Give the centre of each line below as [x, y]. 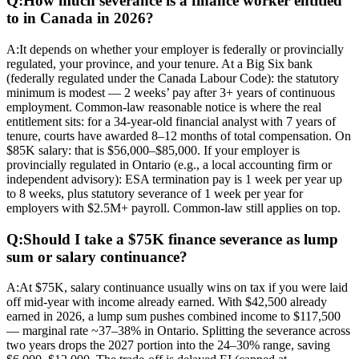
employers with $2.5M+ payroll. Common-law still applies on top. [173, 208]
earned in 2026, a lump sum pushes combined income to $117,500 [173, 317]
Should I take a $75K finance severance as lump [181, 239]
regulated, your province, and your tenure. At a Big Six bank [159, 63]
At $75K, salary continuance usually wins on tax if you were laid [184, 288]
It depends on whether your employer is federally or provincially [182, 49]
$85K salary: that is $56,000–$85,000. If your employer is [153, 150]
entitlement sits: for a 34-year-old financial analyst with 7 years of [171, 121]
